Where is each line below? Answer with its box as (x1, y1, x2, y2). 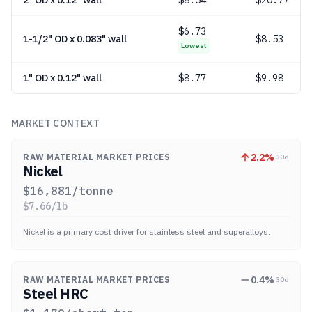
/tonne (72, 184, 114, 198)
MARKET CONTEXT (11, 117, 100, 130)
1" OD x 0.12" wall (23, 72, 102, 84)
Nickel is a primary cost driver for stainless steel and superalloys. (23, 226, 270, 237)
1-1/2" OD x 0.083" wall (23, 33, 127, 45)
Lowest (181, 41, 207, 50)
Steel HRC (23, 284, 88, 303)
